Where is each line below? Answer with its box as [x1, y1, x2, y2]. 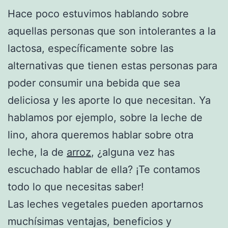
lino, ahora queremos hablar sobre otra [8, 128, 193, 141]
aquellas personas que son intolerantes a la [8, 24, 216, 37]
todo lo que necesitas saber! [8, 180, 144, 193]
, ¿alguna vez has [91, 146, 175, 158]
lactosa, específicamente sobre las [8, 42, 174, 54]
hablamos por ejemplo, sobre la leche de [8, 111, 203, 124]
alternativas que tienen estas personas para [8, 59, 217, 72]
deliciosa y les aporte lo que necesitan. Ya [8, 94, 211, 106]
